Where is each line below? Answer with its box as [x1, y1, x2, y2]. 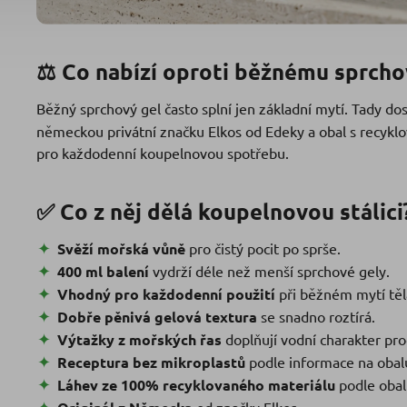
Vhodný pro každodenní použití [56, 284, 275, 304]
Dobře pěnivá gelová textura [56, 307, 257, 327]
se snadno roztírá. [256, 307, 375, 326]
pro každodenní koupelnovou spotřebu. [36, 144, 289, 163]
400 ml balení [56, 262, 149, 282]
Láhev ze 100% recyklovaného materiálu [56, 375, 335, 395]
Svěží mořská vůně [56, 239, 185, 259]
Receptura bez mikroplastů [56, 352, 245, 372]
